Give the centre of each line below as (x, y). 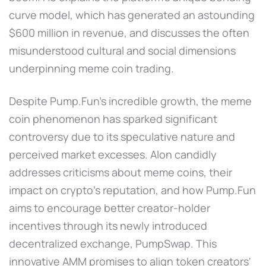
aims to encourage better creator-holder (110, 208)
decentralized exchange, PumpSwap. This (113, 243)
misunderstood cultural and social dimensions (122, 50)
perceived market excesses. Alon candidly (113, 154)
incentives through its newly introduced (108, 225)
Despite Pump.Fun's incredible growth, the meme (130, 101)
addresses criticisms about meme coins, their (121, 172)
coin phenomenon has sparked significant (113, 118)
